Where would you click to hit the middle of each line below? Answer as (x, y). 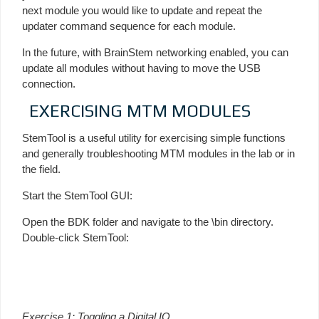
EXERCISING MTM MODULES (140, 110)
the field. (41, 169)
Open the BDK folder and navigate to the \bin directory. (148, 221)
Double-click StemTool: (75, 237)
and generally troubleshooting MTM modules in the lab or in (158, 153)
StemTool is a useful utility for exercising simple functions (154, 137)
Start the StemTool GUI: (77, 195)
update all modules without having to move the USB (141, 68)
